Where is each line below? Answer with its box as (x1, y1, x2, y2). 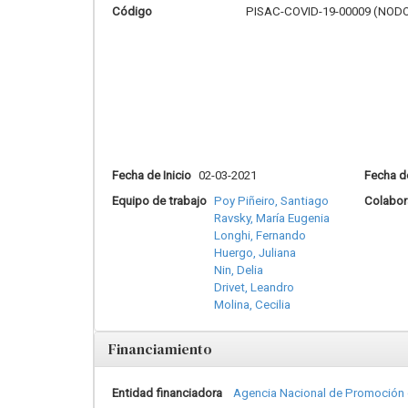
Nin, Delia (214, 262, 263, 277)
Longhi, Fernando (214, 228, 306, 242)
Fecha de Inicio (112, 168, 191, 182)
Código (112, 4, 152, 18)
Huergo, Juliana (214, 245, 296, 260)
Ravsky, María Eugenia (214, 210, 330, 225)
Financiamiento (108, 338, 212, 359)
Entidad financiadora (112, 385, 222, 400)
